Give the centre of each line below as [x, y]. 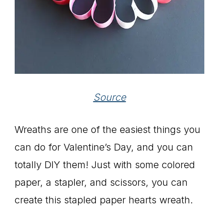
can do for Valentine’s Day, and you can [104, 147]
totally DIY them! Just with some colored [105, 165]
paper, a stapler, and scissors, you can [101, 183]
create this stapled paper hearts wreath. [104, 200]
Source [109, 98]
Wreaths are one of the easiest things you [108, 130]
